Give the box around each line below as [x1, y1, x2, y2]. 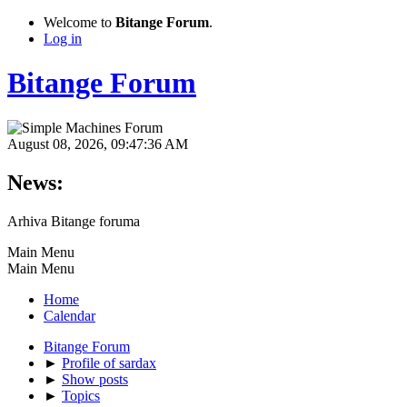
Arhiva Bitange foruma [7, 213, 140, 229]
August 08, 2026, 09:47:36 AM [7, 135, 188, 152]
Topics [62, 387, 100, 403]
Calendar [44, 307, 95, 323]
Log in [44, 31, 82, 46]
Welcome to [44, 15, 115, 30]
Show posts [62, 371, 128, 387]
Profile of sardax [62, 354, 156, 371]
